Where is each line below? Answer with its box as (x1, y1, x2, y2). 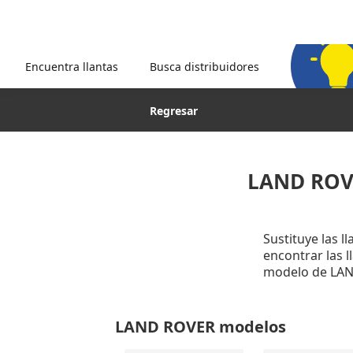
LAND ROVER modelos (114, 316, 286, 337)
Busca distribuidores (150, 58, 259, 74)
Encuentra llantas (25, 58, 118, 74)
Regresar (150, 103, 199, 118)
